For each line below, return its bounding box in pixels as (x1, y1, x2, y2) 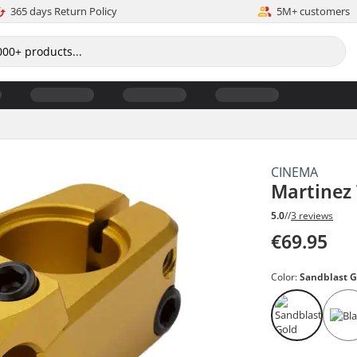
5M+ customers (276, 4, 350, 18)
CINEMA (271, 163, 319, 181)
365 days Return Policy (10, 4, 118, 18)
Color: (271, 270, 300, 284)
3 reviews (291, 209, 334, 223)
